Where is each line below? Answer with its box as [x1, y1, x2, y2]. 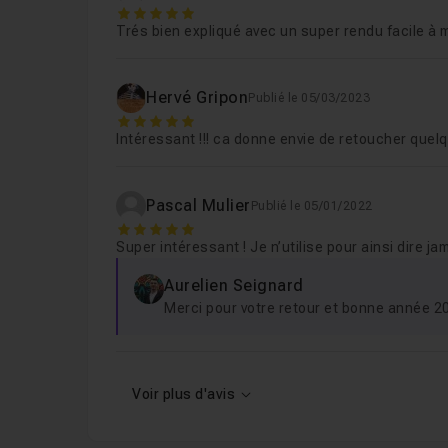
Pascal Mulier [146, 196, 251, 215]
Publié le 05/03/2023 [248, 91, 371, 105]
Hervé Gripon [146, 88, 249, 107]
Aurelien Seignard [164, 276, 304, 295]
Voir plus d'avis [132, 386, 236, 402]
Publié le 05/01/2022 [250, 199, 373, 213]
